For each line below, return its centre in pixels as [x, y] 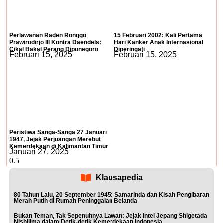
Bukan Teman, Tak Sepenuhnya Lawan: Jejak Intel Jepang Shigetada [111, 216]
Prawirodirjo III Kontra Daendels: [55, 42]
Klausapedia [119, 177]
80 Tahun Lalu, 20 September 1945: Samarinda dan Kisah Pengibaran [111, 195]
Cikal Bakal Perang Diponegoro [54, 49]
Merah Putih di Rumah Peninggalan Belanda [76, 201]
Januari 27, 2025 [39, 152]
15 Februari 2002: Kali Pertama [158, 35]
